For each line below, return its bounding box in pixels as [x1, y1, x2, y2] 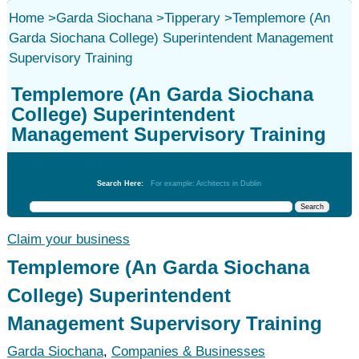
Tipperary [163, 10, 220, 26]
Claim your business [6, 232, 130, 247]
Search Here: [97, 179, 151, 188]
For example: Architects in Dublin [151, 179, 262, 188]
